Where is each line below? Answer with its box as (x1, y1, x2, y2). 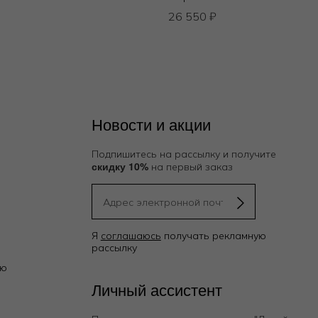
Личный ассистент (91, 278, 222, 300)
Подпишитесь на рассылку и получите (91, 147, 276, 160)
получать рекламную (160, 229, 266, 242)
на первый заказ (148, 160, 233, 173)
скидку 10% (91, 158, 148, 173)
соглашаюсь (100, 229, 161, 242)
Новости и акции (91, 112, 211, 135)
